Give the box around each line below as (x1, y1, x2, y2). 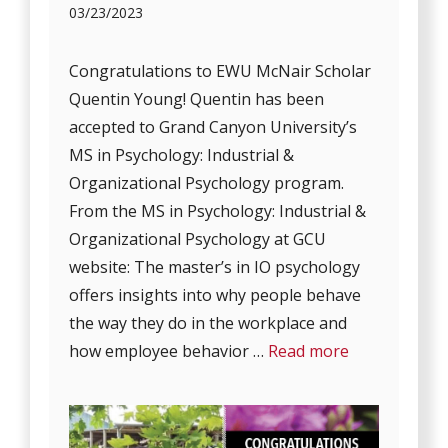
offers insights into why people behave (69, 283, 362, 306)
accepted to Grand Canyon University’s (69, 115, 358, 138)
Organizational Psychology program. (69, 171, 345, 194)
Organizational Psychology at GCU (69, 227, 327, 250)
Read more (268, 339, 350, 362)
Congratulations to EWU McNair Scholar (69, 59, 372, 82)
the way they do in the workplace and (69, 311, 348, 334)
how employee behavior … (69, 339, 269, 362)
